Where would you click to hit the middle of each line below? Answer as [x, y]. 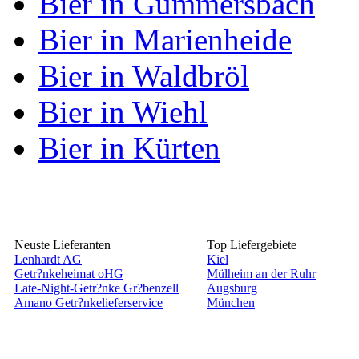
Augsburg [232, 288]
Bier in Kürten [129, 148]
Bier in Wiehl [123, 112]
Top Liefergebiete [252, 245]
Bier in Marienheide [165, 40]
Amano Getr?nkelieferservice [89, 303]
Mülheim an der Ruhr [261, 274]
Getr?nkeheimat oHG [69, 274]
